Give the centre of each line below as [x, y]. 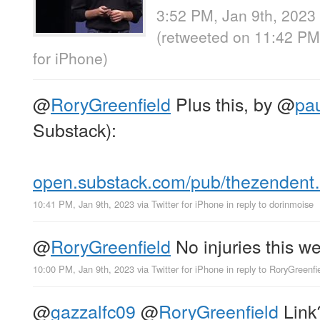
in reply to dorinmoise [270, 204]
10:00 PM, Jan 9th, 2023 [84, 269]
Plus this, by [224, 104]
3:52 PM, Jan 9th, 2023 [236, 15]
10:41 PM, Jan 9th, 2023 [84, 204]
